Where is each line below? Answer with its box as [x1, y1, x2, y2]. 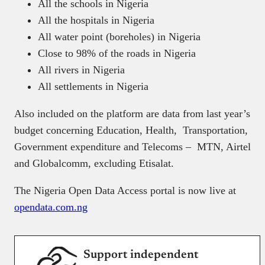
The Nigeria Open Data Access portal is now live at [14, 184, 236, 196]
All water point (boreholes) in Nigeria [38, 30, 201, 43]
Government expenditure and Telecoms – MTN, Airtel [14, 140, 251, 153]
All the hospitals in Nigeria [38, 14, 154, 26]
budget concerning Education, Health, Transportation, [14, 124, 251, 136]
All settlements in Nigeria [38, 80, 148, 92]
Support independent [83, 248, 199, 261]
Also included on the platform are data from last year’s [14, 107, 250, 119]
